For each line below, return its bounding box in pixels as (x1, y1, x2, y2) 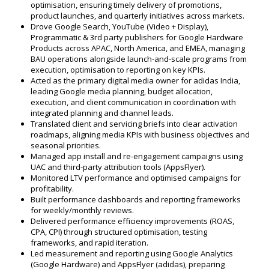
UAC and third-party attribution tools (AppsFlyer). (30, 162, 205, 173)
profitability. (30, 183, 74, 195)
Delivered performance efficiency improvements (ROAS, (30, 216, 234, 227)
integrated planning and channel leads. (30, 107, 174, 119)
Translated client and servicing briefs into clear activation (30, 118, 238, 130)
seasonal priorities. (30, 140, 101, 151)
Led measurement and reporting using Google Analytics (30, 248, 233, 259)
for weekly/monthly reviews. (30, 205, 134, 216)
